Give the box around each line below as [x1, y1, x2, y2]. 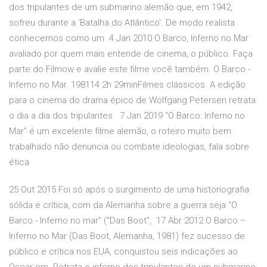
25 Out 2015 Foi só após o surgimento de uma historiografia [9, 184, 249, 195]
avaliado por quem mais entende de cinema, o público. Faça [9, 48, 253, 60]
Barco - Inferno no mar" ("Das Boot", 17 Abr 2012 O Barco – [9, 215, 246, 226]
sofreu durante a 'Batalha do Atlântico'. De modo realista [9, 17, 235, 29]
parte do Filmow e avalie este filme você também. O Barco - [9, 64, 250, 75]
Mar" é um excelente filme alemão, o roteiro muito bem [9, 126, 231, 137]
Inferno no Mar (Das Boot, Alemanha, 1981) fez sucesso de [9, 231, 245, 242]
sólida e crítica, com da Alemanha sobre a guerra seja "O [9, 200, 237, 211]
